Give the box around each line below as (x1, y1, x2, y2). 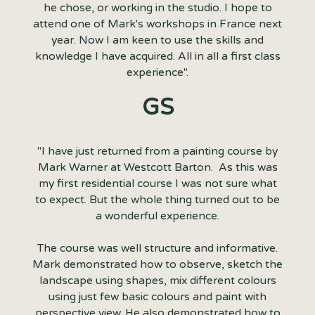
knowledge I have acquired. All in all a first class (34, 50, 281, 63)
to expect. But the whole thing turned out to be (35, 193, 280, 207)
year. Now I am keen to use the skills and (51, 34, 264, 47)
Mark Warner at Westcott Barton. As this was (37, 161, 278, 174)
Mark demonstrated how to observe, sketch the (32, 258, 283, 271)
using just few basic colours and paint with (49, 290, 266, 304)
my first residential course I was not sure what (38, 177, 277, 191)
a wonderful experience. (96, 210, 219, 223)
